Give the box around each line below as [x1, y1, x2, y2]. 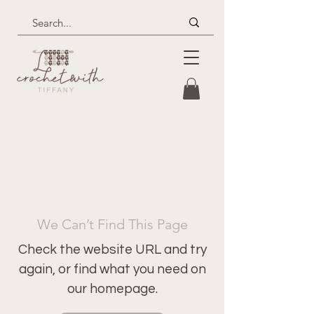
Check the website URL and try [18, 243, 207, 257]
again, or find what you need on [18, 262, 206, 277]
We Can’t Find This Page [36, 216, 188, 233]
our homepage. [67, 282, 158, 296]
